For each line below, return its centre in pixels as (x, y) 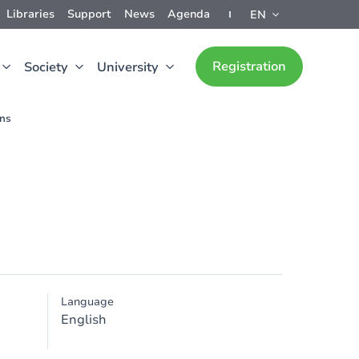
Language (87, 302)
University (128, 67)
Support (89, 14)
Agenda (189, 14)
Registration (249, 67)
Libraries (30, 14)
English (84, 320)
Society (46, 67)
